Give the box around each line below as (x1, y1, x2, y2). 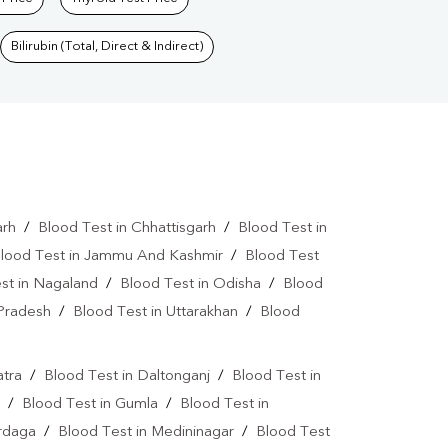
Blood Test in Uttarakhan (73, 305, 238, 321)
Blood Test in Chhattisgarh (37, 221, 216, 237)
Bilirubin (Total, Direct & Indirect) (11, 40, 203, 54)
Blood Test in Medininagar (58, 425, 234, 441)
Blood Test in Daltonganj (43, 369, 210, 385)
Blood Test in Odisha (120, 277, 261, 293)
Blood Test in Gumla (22, 397, 158, 413)
